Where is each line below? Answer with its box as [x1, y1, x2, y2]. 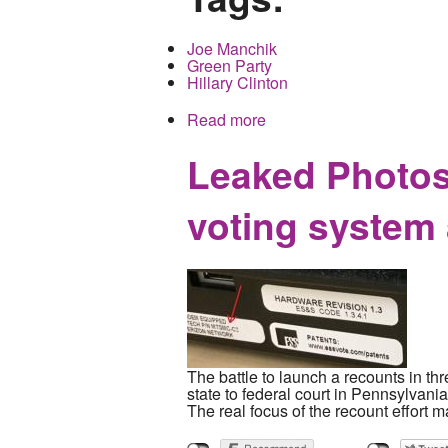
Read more [187, 108, 266, 132]
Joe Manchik [187, 37, 277, 61]
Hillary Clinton [187, 71, 288, 95]
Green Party [187, 54, 272, 78]
